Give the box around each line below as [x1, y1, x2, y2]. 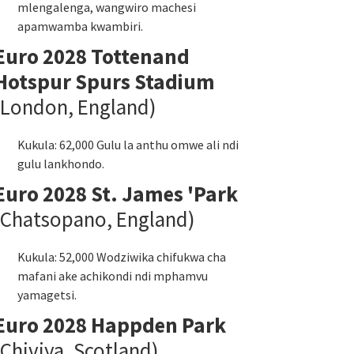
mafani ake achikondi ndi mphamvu [17, 268, 208, 284]
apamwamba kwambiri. [17, 18, 143, 34]
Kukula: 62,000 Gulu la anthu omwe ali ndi [17, 137, 239, 153]
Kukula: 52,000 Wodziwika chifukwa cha [17, 249, 226, 265]
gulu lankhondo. [17, 156, 104, 171]
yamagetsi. [17, 287, 77, 303]
